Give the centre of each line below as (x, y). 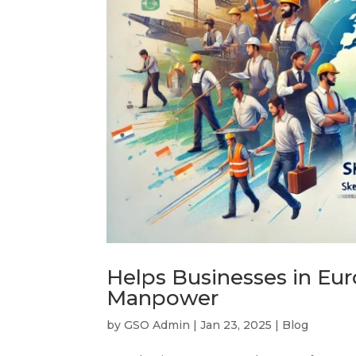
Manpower (163, 298)
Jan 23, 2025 (236, 325)
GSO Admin (157, 325)
